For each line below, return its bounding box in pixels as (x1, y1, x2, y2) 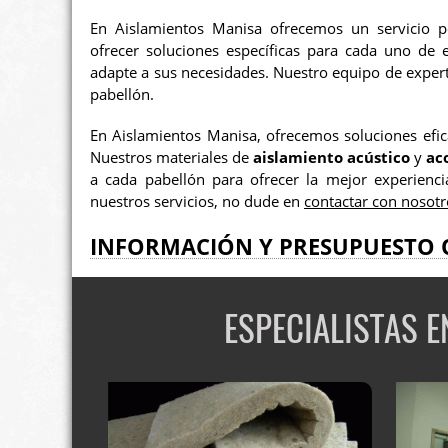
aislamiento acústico (253, 148, 411, 168)
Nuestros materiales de (90, 148, 254, 168)
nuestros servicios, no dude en (90, 192, 304, 212)
